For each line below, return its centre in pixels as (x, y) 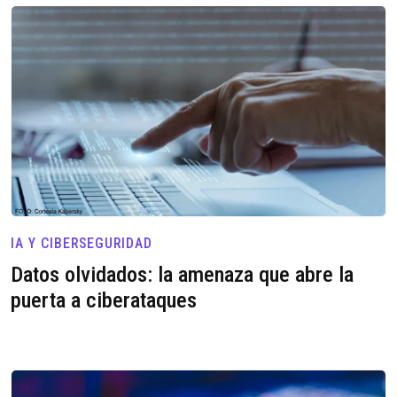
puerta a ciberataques (104, 300)
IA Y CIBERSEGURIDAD (82, 244)
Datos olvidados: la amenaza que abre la (182, 275)
